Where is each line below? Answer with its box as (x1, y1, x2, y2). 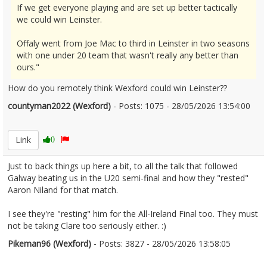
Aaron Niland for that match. (8, 184, 118, 195)
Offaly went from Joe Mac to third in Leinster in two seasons (17, 38, 250, 49)
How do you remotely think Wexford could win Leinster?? (8, 82, 227, 94)
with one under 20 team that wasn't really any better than (17, 49, 238, 61)
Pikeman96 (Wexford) (8, 238, 91, 249)
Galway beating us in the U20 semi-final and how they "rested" (8, 172, 249, 184)
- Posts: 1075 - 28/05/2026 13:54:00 (111, 100, 250, 111)
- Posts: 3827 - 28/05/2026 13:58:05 (91, 238, 231, 249)
